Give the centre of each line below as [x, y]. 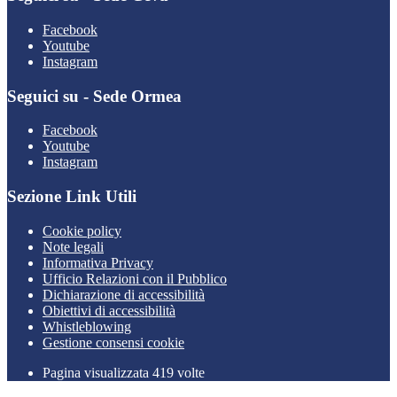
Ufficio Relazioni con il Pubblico [135, 278]
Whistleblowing [87, 326]
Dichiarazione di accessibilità [124, 294]
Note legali [73, 246]
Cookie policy [82, 230]
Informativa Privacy [98, 262]
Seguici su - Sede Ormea [94, 96]
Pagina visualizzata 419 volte [124, 372]
